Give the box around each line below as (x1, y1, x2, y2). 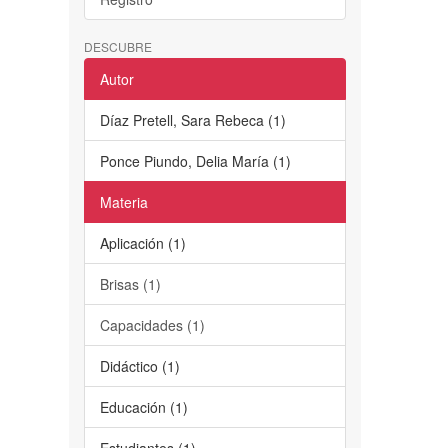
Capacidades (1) (99, 314, 205, 335)
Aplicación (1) (99, 232, 186, 253)
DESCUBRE (83, 37, 152, 55)
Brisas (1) (99, 273, 161, 294)
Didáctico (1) (99, 355, 180, 376)
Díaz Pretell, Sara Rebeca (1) (99, 109, 286, 130)
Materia (99, 191, 148, 212)
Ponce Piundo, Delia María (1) (99, 150, 291, 171)
